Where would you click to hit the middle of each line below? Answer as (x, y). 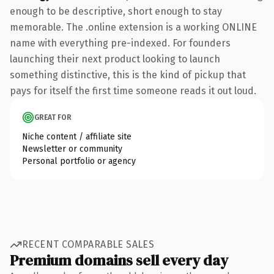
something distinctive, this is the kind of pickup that (128, 75)
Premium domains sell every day (119, 260)
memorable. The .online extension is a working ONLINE (133, 27)
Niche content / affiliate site (77, 136)
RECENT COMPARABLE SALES (88, 244)
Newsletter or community (72, 149)
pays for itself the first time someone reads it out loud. (133, 91)
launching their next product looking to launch (115, 59)
